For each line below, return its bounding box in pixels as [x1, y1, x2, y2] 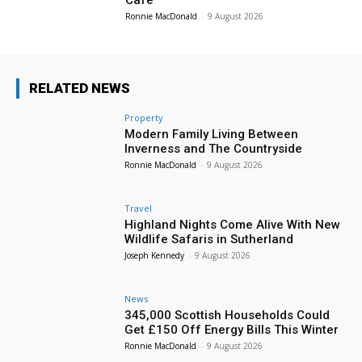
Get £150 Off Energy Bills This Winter [124, 322, 339, 337]
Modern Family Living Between [124, 127, 299, 142]
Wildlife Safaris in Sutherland [124, 231, 294, 246]
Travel [124, 201, 153, 214]
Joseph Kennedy [124, 249, 185, 261]
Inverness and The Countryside [124, 141, 303, 157]
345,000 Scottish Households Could [124, 307, 330, 322]
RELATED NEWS [29, 80, 130, 97]
